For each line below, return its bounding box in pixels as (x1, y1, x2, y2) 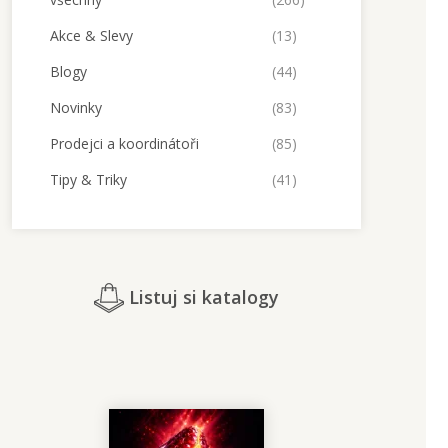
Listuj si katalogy (123, 284, 279, 309)
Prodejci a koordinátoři (49, 134, 199, 153)
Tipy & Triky (49, 170, 127, 189)
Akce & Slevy (49, 26, 133, 45)
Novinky (49, 98, 102, 117)
